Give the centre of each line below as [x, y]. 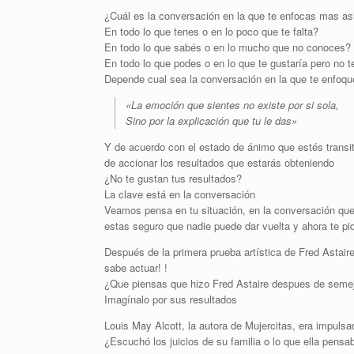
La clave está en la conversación [180, 194]
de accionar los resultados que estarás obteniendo [219, 162]
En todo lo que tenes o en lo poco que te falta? [211, 31]
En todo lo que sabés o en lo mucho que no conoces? [228, 47]
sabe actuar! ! [136, 267]
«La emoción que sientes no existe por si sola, [232, 105]
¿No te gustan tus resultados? [173, 178]
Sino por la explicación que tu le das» [211, 121]
